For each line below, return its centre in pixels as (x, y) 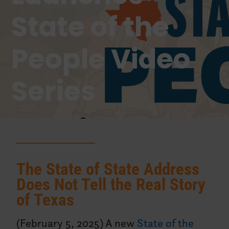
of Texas (45, 200)
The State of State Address (108, 169)
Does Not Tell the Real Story (111, 185)
